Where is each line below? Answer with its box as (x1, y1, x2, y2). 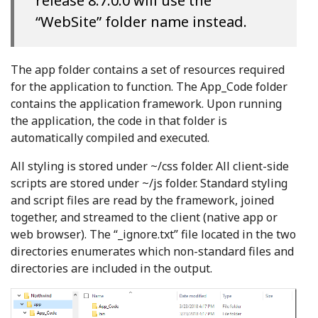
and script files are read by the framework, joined (11, 192, 274, 208)
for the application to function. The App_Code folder (11, 78, 287, 94)
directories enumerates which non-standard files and (11, 243, 294, 259)
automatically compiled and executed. (11, 129, 209, 146)
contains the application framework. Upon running (11, 95, 282, 111)
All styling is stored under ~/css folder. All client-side (11, 158, 289, 174)
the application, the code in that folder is (11, 112, 227, 128)
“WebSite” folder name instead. (35, 11, 247, 31)
